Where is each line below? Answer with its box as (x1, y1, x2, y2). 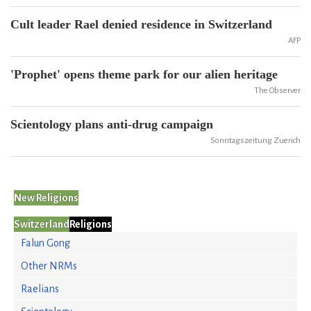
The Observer (254, 86, 301, 95)
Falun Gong (21, 237, 70, 249)
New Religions (14, 192, 78, 203)
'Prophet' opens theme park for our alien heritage (10, 67, 278, 81)
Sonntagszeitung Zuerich (210, 136, 301, 145)
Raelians (21, 283, 59, 294)
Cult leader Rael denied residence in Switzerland (10, 17, 272, 31)
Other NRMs (21, 260, 77, 271)
